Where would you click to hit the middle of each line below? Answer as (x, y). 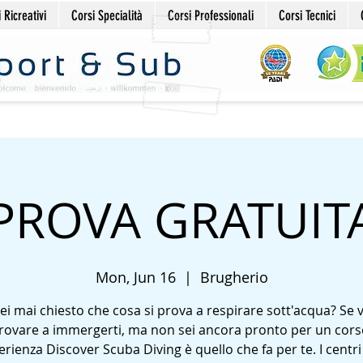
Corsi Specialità (107, 15)
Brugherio (234, 277)
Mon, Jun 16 (135, 277)
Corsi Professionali (211, 15)
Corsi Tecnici (307, 15)
